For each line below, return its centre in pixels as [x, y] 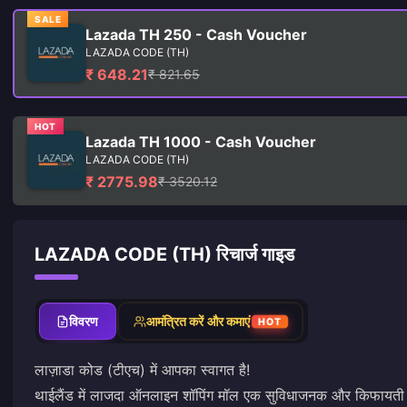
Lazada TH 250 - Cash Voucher [196, 35]
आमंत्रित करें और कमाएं [198, 321]
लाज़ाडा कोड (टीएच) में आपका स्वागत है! [142, 370]
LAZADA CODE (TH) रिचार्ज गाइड [164, 254]
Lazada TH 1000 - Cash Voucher [201, 142]
